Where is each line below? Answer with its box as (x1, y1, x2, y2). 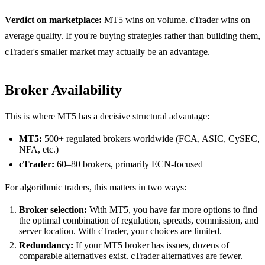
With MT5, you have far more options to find (87, 204, 257, 215)
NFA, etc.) (19, 144, 59, 155)
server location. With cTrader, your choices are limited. (19, 225, 222, 236)
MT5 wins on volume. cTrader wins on (102, 15, 250, 25)
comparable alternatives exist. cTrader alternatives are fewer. (19, 251, 243, 261)
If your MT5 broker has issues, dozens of (73, 240, 229, 251)
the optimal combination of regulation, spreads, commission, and (19, 215, 258, 225)
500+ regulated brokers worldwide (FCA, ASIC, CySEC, (42, 134, 260, 144)
